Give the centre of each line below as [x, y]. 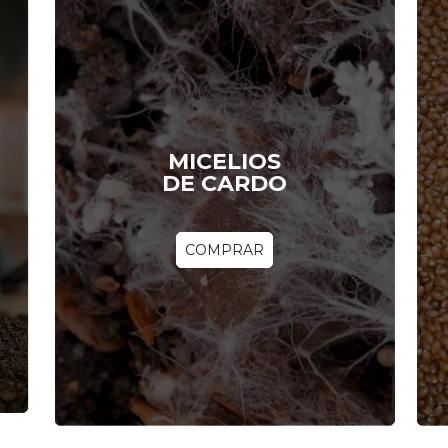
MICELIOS [224, 162]
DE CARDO [224, 184]
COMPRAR [224, 250]
